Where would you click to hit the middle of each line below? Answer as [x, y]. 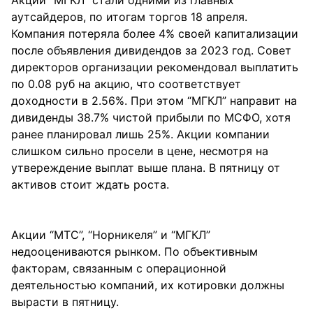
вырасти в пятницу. [65, 302]
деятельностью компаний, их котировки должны [148, 285]
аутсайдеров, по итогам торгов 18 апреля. [129, 17]
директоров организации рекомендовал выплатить [155, 67]
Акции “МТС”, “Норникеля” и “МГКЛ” [111, 235]
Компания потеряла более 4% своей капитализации [155, 34]
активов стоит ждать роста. [90, 184]
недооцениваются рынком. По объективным [134, 252]
